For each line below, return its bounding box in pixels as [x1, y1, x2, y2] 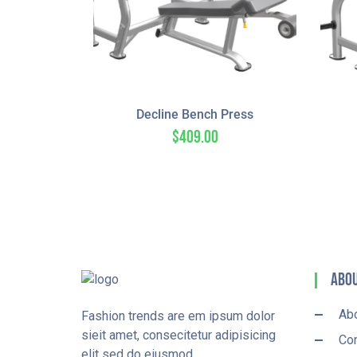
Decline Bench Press [136, 107, 253, 123]
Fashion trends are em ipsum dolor [81, 308, 275, 324]
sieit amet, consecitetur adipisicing [81, 328, 276, 343]
